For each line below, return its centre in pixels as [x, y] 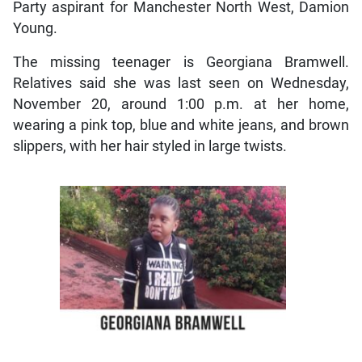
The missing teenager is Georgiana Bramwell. [181, 63]
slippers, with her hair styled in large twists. [149, 147]
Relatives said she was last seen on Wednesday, [181, 84]
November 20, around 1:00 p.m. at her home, [181, 105]
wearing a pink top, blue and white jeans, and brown [181, 126]
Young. [35, 29]
